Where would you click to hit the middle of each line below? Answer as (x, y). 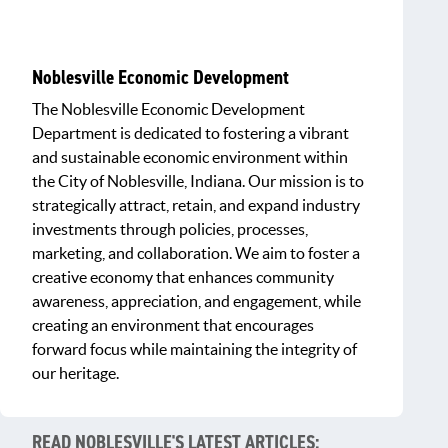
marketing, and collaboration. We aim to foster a (196, 253)
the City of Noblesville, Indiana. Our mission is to (198, 181)
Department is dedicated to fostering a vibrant (190, 133)
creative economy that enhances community (183, 277)
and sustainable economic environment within (190, 157)
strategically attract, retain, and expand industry (196, 205)
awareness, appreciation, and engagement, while (196, 301)
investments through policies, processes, (170, 229)
